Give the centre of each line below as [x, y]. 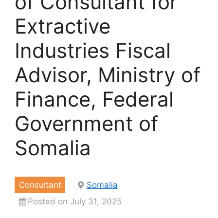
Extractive [63, 26]
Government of [86, 123]
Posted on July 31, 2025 [74, 201]
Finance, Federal [94, 99]
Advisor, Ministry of [108, 75]
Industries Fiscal [93, 50]
